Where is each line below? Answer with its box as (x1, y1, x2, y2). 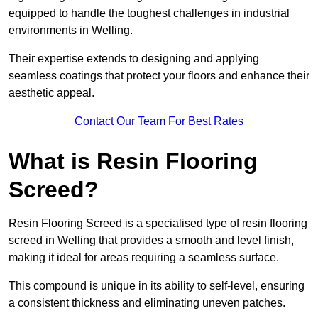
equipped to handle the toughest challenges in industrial (9, 7, 290, 20)
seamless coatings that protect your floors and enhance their (9, 70, 309, 82)
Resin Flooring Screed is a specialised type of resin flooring (9, 217, 307, 230)
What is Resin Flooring (9, 148, 258, 175)
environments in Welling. (9, 24, 136, 37)
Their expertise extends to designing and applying (9, 53, 259, 65)
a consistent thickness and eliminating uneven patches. (9, 297, 288, 309)
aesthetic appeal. (9, 87, 94, 99)
